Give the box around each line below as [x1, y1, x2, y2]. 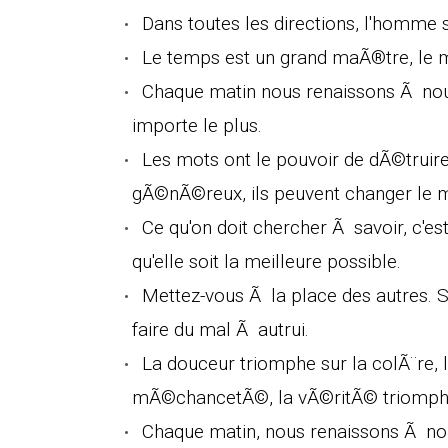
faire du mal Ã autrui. [132, 317, 309, 341]
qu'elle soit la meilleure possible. [132, 249, 401, 273]
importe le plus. [132, 113, 262, 137]
